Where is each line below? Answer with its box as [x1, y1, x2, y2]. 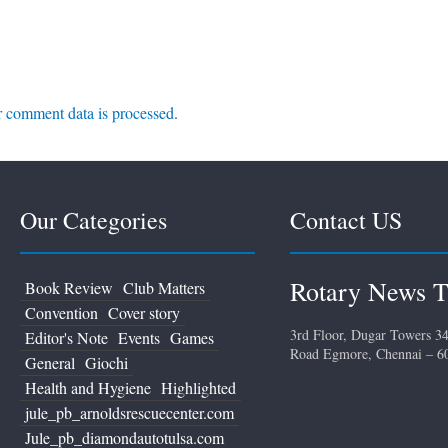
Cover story [108, 302, 180, 324]
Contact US [289, 204, 402, 237]
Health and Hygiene [25, 377, 151, 399]
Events [118, 327, 160, 349]
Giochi [85, 352, 128, 374]
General [25, 352, 75, 374]
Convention [25, 302, 98, 324]
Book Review [25, 277, 113, 299]
